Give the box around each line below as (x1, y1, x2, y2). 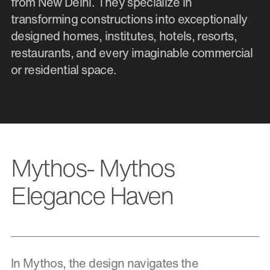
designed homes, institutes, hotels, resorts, (11, 27, 237, 45)
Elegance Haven (11, 177, 173, 213)
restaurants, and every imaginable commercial (11, 43, 253, 61)
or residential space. (11, 60, 117, 78)
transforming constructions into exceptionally (11, 10, 248, 28)
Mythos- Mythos (11, 149, 174, 185)
